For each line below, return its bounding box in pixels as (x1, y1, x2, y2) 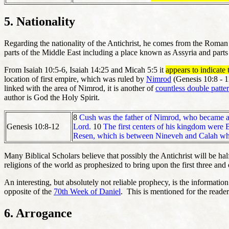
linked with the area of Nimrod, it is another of (4, 84, 155, 93)
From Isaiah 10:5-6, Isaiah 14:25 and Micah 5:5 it (4, 65, 166, 75)
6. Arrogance (4, 206, 72, 220)
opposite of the (4, 187, 54, 196)
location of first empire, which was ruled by (4, 75, 146, 84)
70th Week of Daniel (54, 187, 121, 196)
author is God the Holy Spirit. (4, 93, 100, 102)
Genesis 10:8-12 (7, 122, 59, 131)
